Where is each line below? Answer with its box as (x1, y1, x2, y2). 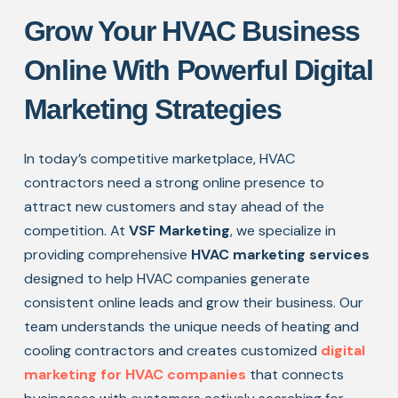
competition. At (23, 221, 129, 240)
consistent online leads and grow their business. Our (23, 293, 363, 312)
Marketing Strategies (23, 93, 282, 125)
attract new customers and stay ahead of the (23, 197, 324, 216)
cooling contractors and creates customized (23, 341, 321, 360)
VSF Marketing (128, 221, 230, 240)
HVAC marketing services (190, 245, 370, 264)
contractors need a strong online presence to (23, 173, 324, 192)
